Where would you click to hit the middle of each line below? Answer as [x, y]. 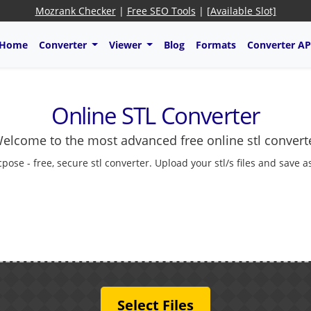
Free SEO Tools [161, 11]
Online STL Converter [155, 116]
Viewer [126, 44]
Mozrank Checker [75, 11]
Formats [216, 44]
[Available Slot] [241, 11]
